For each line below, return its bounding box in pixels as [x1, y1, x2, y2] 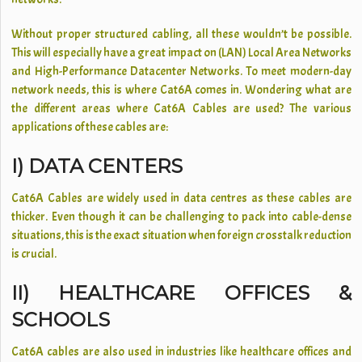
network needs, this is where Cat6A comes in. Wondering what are [11, 82, 351, 98]
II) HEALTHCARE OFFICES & [11, 281, 351, 305]
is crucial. [11, 246, 57, 262]
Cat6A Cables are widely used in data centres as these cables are [11, 191, 351, 206]
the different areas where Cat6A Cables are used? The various [11, 101, 351, 116]
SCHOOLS [11, 308, 111, 331]
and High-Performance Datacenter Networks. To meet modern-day [11, 64, 351, 79]
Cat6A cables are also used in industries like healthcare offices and [11, 344, 351, 360]
